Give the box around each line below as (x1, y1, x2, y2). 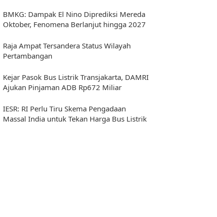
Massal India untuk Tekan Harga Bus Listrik (3, 113, 147, 124)
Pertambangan (3, 50, 52, 61)
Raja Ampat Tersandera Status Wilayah (3, 40, 131, 50)
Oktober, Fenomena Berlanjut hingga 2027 (3, 19, 146, 29)
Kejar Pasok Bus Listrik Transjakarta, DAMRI (3, 72, 149, 82)
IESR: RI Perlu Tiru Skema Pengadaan (3, 103, 126, 113)
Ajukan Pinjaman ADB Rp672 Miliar (3, 82, 122, 92)
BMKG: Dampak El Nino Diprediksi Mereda (3, 9, 145, 19)
